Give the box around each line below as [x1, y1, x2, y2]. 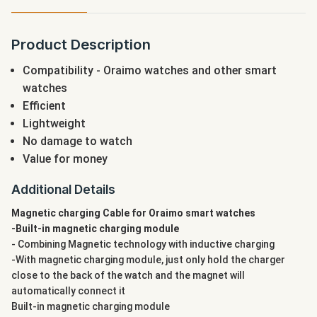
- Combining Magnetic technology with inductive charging [11, 238, 275, 250]
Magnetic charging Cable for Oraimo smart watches [11, 207, 258, 219]
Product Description [11, 35, 151, 54]
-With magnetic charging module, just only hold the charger [11, 254, 285, 266]
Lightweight [23, 117, 88, 131]
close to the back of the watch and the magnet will [11, 270, 245, 282]
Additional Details [11, 182, 115, 197]
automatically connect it [11, 285, 125, 297]
